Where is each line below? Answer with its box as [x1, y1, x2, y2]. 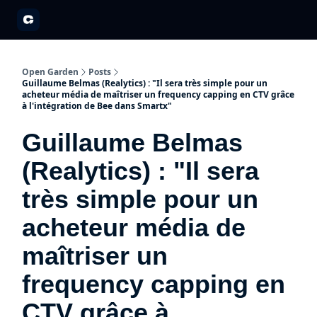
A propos [57, 14, 86, 26]
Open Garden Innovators [151, 14, 233, 26]
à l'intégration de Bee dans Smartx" [22, 100, 172, 112]
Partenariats [98, 14, 139, 26]
